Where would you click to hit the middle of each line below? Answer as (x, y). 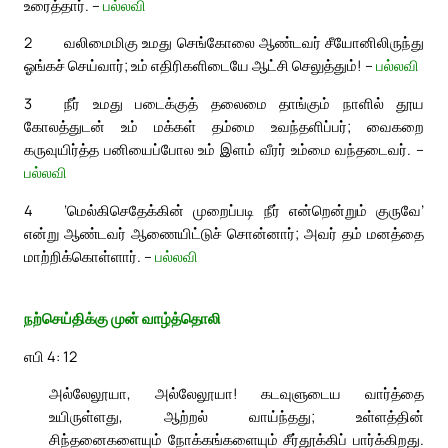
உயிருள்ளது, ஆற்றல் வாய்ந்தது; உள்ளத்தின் (236, 416)
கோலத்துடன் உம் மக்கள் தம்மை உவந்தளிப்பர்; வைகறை (224, 126)
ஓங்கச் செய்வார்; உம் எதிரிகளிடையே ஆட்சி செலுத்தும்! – (200, 65)
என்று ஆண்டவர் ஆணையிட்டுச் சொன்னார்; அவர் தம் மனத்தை (224, 232)
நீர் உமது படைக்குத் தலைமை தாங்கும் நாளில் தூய (244, 103)
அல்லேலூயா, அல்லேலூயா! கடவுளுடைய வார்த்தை (236, 393)
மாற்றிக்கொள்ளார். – (89, 255)
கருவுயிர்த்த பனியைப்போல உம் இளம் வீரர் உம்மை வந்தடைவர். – (224, 149)
